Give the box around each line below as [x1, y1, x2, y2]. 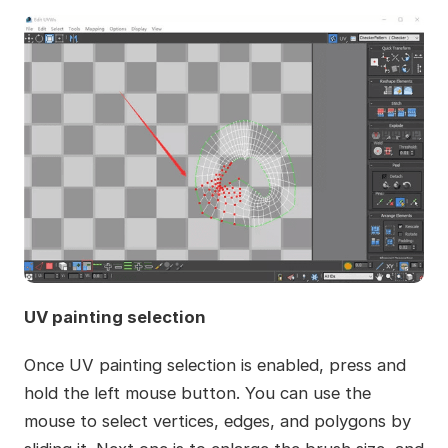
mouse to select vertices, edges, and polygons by [23, 411, 411, 432]
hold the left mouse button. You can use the [23, 383, 371, 404]
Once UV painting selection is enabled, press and [23, 355, 406, 376]
